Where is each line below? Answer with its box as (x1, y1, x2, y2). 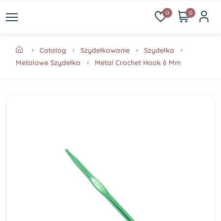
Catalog (39, 46, 66, 55)
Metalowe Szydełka (16, 58, 80, 67)
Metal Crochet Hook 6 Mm (95, 58, 181, 67)
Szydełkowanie (80, 46, 130, 55)
